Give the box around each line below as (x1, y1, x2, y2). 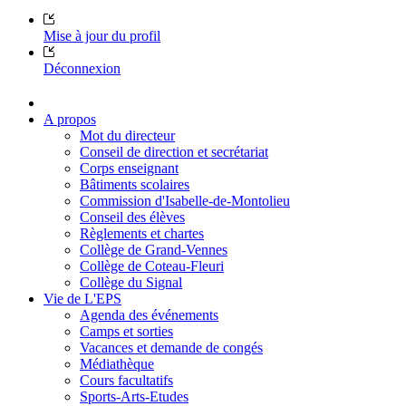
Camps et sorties (80, 323, 173, 339)
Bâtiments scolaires (80, 176, 189, 192)
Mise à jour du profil (43, 27, 160, 43)
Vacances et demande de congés (80, 339, 263, 355)
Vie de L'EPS (43, 290, 121, 306)
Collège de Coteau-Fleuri (80, 257, 224, 274)
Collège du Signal (80, 274, 182, 290)
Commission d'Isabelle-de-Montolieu (80, 192, 290, 208)
